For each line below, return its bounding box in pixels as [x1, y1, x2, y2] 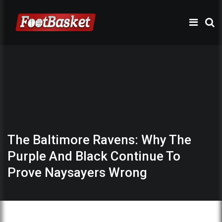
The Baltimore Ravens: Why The [7, 132, 191, 147]
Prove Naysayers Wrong [7, 165, 147, 180]
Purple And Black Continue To [7, 148, 180, 164]
